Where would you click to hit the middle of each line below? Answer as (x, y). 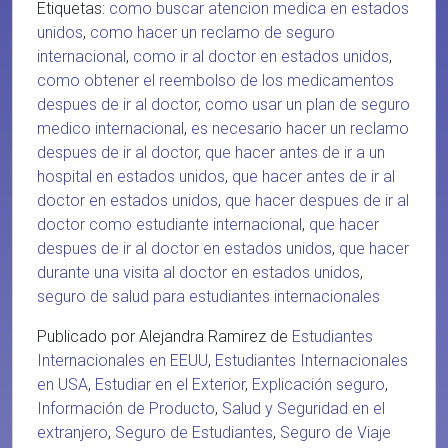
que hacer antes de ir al (313, 176)
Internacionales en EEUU (122, 360)
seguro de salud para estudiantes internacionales (208, 296)
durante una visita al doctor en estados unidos (198, 272)
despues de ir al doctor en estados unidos (184, 248)
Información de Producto (126, 408)
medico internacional (110, 128)
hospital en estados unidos (131, 176)
